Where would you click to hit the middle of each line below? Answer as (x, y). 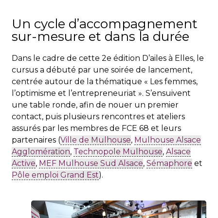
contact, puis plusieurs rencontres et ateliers (98, 117)
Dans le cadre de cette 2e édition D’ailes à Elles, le (108, 58)
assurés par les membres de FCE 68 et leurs (96, 128)
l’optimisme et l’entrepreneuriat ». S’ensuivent (101, 93)
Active (24, 163)
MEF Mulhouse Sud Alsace (91, 163)
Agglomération (41, 152)
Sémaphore (169, 163)
